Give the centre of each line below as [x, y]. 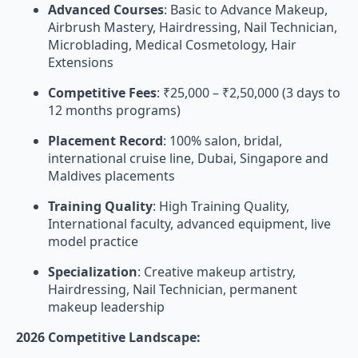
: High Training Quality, [221, 206]
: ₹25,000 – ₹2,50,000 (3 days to [249, 93]
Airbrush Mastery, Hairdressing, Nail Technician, [193, 27]
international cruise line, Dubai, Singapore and [188, 158]
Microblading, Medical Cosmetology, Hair [172, 45]
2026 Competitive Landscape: [108, 337]
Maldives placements [111, 176]
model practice [93, 241]
